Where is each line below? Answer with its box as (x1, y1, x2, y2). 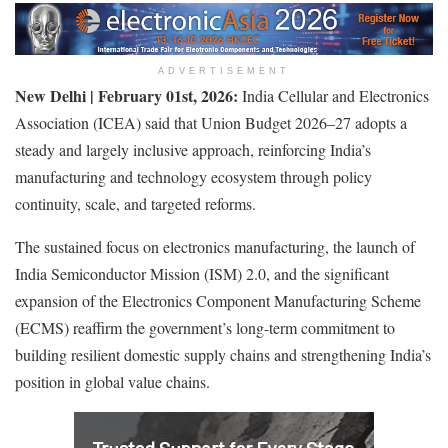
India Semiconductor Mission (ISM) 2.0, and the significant (15, 262, 389, 284)
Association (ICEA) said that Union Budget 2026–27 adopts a (15, 111, 407, 133)
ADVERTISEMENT (158, 65, 290, 76)
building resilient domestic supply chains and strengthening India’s (15, 343, 431, 365)
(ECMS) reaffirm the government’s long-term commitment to (15, 316, 395, 338)
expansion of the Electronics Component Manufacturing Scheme (15, 289, 421, 311)
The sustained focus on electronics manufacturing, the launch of (15, 235, 415, 257)
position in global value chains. (15, 370, 210, 392)
